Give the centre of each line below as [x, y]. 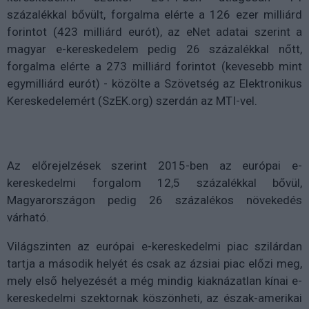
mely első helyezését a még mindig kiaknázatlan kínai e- [154, 281]
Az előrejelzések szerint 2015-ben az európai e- [154, 166]
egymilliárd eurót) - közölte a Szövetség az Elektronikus [154, 84]
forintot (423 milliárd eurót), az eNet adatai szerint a [154, 32]
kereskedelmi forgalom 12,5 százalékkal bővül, [154, 183]
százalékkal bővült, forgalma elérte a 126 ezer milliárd [154, 15]
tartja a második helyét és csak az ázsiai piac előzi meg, [154, 264]
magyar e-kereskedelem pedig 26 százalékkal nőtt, [154, 49]
